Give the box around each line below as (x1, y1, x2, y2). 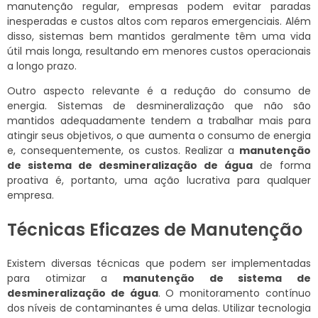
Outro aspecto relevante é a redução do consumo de (7, 83, 311, 98)
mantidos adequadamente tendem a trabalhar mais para (7, 113, 311, 128)
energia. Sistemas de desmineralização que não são (7, 98, 311, 113)
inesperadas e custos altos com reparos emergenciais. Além (7, 13, 311, 28)
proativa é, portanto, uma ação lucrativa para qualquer (7, 172, 311, 187)
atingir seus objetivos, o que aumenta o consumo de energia (7, 128, 311, 143)
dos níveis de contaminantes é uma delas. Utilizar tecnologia (7, 300, 311, 315)
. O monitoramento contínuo (158, 285, 312, 300)
